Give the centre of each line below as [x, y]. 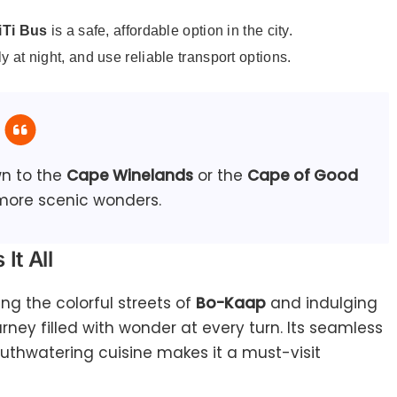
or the [221, 176]
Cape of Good [303, 176]
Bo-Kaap [231, 304]
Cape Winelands [130, 176]
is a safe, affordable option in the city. [170, 31]
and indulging [322, 304]
